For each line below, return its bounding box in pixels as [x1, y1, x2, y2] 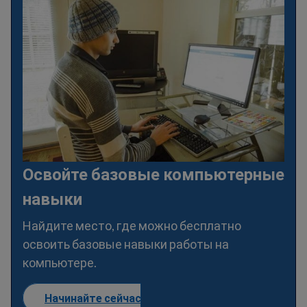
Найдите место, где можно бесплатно [23, 218, 241, 234]
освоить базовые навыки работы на [23, 236, 229, 252]
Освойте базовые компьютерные [23, 164, 284, 184]
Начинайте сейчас [45, 291, 141, 305]
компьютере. [23, 255, 97, 271]
